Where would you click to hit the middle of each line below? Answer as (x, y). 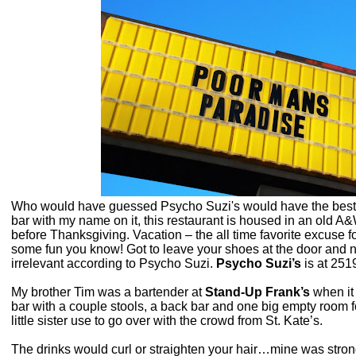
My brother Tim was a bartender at (108, 292)
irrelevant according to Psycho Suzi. (113, 264)
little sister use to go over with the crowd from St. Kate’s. (166, 321)
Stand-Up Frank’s (257, 292)
